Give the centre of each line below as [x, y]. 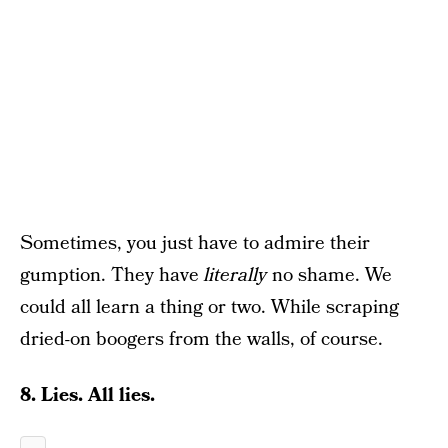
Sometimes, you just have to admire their [195, 243]
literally [235, 275]
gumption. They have [112, 275]
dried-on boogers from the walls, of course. [201, 339]
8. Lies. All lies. [87, 395]
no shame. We [329, 275]
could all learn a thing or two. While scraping [209, 307]
